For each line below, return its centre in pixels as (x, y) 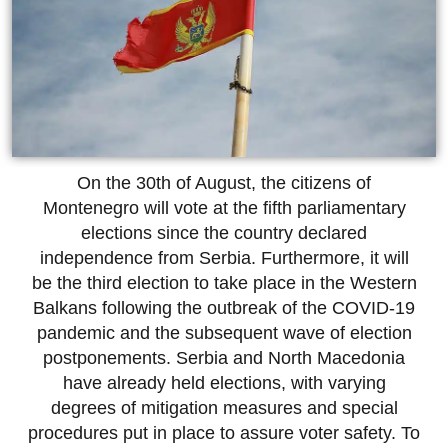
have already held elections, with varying (224, 383)
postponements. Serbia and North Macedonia (224, 358)
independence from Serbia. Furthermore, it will (224, 258)
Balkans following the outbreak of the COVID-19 (224, 308)
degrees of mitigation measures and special (224, 408)
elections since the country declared (224, 233)
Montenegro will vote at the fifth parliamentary (224, 208)
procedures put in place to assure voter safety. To (224, 433)
